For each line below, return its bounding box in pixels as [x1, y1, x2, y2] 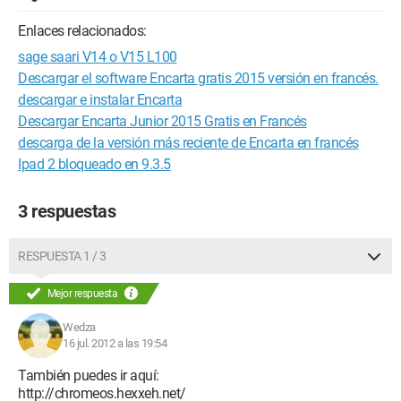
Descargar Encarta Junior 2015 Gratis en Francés [18, 113, 307, 130]
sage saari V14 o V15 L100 [18, 48, 177, 65]
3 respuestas [18, 200, 115, 222]
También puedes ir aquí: [18, 367, 159, 384]
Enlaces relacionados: [18, 22, 147, 39]
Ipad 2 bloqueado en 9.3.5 [18, 156, 171, 173]
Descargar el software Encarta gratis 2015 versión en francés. [18, 70, 379, 87]
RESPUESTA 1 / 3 [18, 249, 107, 263]
